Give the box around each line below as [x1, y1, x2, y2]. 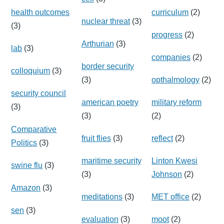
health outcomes [11, 7, 70, 16]
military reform [151, 97, 202, 106]
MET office [151, 192, 190, 201]
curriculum [151, 7, 189, 16]
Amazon [11, 183, 41, 192]
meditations [81, 192, 122, 201]
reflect [151, 133, 173, 142]
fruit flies [81, 133, 111, 142]
